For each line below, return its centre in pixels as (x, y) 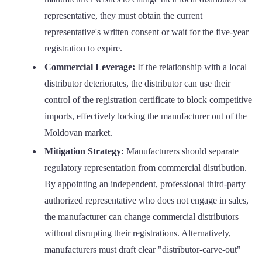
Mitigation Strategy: (84, 151)
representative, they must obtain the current (123, 15)
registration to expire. (83, 48)
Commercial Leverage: (90, 67)
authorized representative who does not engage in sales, (146, 200)
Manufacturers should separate (181, 151)
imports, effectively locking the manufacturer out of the (146, 116)
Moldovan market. (78, 132)
